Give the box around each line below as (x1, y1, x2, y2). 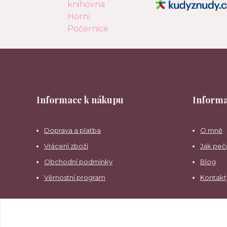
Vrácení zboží (44, 141, 88, 150)
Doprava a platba (44, 126, 101, 134)
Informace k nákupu (36, 93, 124, 106)
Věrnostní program (44, 173, 105, 181)
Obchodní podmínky (44, 157, 112, 166)
